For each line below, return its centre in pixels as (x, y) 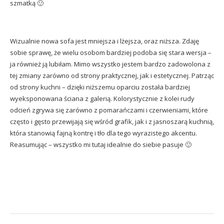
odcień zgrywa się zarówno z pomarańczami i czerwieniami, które (109, 110)
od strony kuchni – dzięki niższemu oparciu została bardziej (100, 87)
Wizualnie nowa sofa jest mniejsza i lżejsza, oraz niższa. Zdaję (104, 41)
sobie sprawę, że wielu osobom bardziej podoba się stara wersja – (111, 52)
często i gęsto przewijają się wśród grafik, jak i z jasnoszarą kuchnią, (112, 121)
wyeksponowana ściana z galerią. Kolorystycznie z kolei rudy (102, 98)
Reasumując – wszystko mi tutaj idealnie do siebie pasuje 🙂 (101, 144)
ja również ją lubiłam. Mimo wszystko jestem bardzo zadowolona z (110, 64)
